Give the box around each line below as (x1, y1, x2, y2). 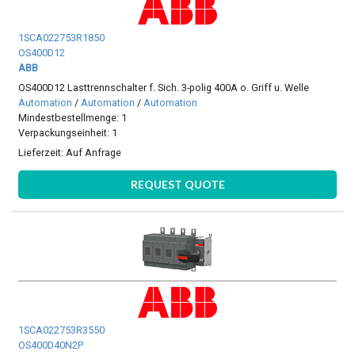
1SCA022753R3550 (18, 324, 105, 337)
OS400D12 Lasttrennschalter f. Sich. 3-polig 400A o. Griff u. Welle (18, 81, 310, 94)
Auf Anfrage (66, 147, 122, 159)
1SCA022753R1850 (18, 31, 105, 44)
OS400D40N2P (18, 339, 84, 352)
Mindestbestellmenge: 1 (18, 111, 128, 124)
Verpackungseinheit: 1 (18, 126, 118, 139)
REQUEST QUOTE (130, 177, 225, 191)
